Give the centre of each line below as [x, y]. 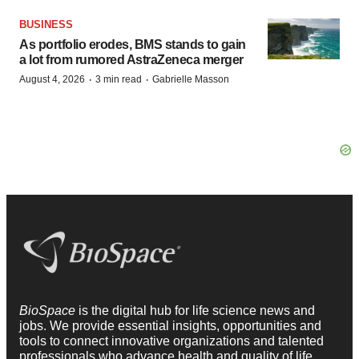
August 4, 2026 [52, 79]
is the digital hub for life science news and [197, 310]
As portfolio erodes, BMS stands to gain [133, 44]
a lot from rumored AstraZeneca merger [131, 60]
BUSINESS [46, 24]
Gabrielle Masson [191, 79]
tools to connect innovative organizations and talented [171, 341]
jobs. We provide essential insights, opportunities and [170, 325]
